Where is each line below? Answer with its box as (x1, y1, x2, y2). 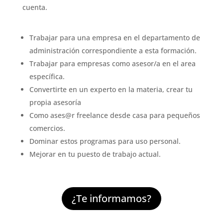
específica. (29, 71, 65, 81)
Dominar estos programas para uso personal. (29, 136, 181, 146)
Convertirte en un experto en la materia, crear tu (29, 84, 193, 94)
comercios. (29, 123, 65, 133)
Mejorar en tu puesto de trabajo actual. (29, 149, 161, 159)
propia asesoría (29, 97, 81, 107)
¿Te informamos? (71, 191, 151, 205)
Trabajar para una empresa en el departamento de (29, 32, 200, 42)
